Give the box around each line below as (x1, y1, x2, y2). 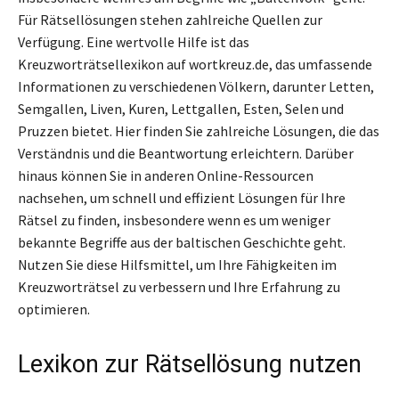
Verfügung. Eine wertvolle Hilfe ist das (18, 32, 249, 51)
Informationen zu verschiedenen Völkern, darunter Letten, (18, 77, 374, 95)
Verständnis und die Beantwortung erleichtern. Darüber (18, 143, 354, 162)
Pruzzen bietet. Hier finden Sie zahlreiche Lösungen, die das (18, 121, 379, 140)
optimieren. (18, 299, 90, 318)
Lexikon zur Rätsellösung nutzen (18, 349, 362, 379)
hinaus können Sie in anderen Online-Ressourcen (18, 166, 313, 184)
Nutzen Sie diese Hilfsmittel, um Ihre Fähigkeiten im (18, 255, 337, 273)
